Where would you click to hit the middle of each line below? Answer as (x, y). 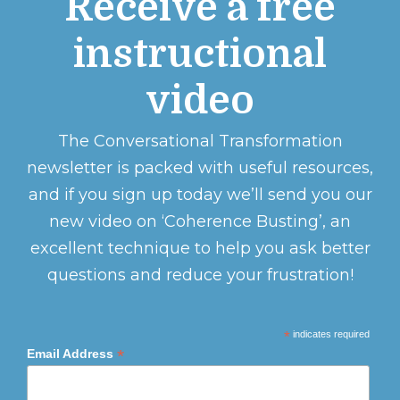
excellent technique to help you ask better (200, 249)
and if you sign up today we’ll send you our (200, 195)
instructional (200, 54)
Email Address (72, 354)
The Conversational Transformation (200, 142)
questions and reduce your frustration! (200, 275)
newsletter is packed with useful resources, (200, 168)
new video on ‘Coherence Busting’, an (200, 222)
